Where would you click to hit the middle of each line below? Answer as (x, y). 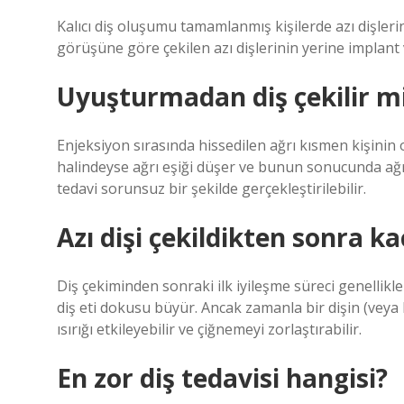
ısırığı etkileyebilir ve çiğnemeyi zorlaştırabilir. (209, 329)
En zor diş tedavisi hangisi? (222, 378)
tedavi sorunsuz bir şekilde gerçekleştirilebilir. (211, 188)
